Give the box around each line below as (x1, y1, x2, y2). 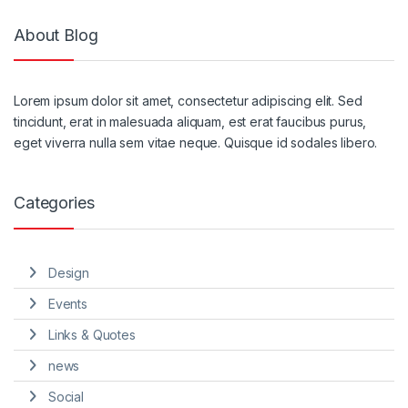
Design (47, 265, 89, 281)
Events (47, 296, 87, 312)
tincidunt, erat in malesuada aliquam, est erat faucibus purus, (14, 113, 367, 129)
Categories (14, 193, 95, 213)
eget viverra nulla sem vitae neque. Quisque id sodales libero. (14, 134, 378, 150)
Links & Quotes (47, 327, 136, 343)
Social (47, 388, 84, 404)
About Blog (14, 25, 98, 45)
